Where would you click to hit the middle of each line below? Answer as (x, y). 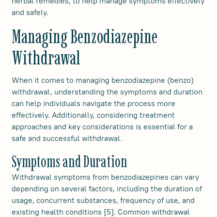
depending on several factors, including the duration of (107, 189)
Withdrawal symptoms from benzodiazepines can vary (105, 177)
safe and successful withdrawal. (67, 138)
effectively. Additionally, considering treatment (93, 115)
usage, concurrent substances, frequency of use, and (103, 200)
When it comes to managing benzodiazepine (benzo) (103, 80)
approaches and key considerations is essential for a (102, 127)
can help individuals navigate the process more (93, 103)
